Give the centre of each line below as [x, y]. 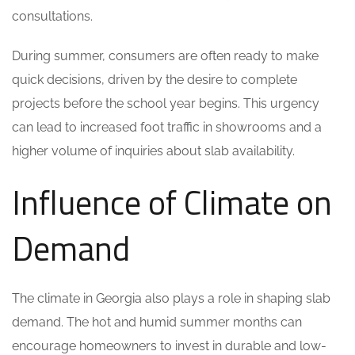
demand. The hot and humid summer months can [157, 322]
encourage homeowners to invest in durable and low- [169, 346]
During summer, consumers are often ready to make [165, 56]
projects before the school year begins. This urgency [166, 103]
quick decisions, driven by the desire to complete [155, 80]
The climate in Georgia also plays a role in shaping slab [171, 298]
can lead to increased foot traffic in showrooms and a [167, 127]
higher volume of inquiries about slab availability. [153, 151]
